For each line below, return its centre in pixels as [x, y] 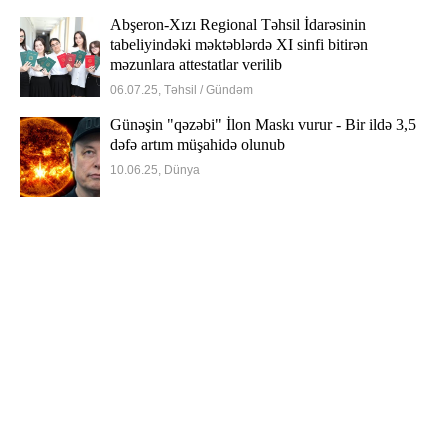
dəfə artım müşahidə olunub [197, 144]
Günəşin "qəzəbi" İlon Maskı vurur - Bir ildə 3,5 [263, 124]
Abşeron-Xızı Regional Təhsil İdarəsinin [238, 24]
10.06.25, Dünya [155, 170]
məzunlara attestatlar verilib [196, 64]
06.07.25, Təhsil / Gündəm [181, 90]
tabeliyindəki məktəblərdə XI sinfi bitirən [239, 44]
